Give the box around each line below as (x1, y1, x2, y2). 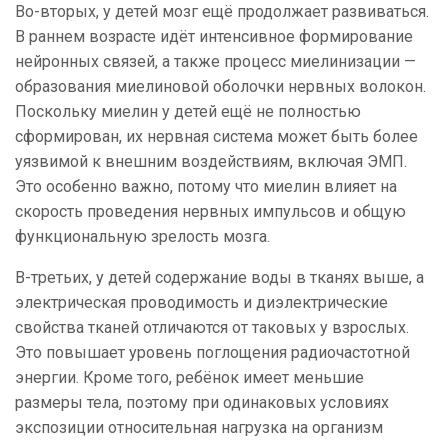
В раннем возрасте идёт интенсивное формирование (15, 27, 413, 47)
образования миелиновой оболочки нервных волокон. (15, 77, 426, 97)
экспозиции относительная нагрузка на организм (15, 418, 383, 438)
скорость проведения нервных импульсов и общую (15, 202, 406, 222)
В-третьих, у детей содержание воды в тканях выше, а (15, 268, 424, 288)
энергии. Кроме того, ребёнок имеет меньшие (15, 368, 364, 388)
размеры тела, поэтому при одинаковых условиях (15, 393, 389, 413)
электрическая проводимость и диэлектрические (15, 293, 388, 313)
